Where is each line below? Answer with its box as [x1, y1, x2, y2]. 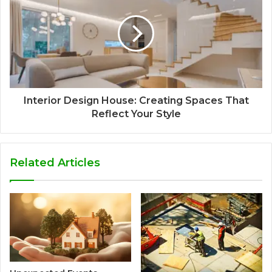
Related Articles [10, 156, 100, 170]
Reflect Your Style [91, 108, 181, 120]
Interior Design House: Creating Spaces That [23, 95, 249, 107]
